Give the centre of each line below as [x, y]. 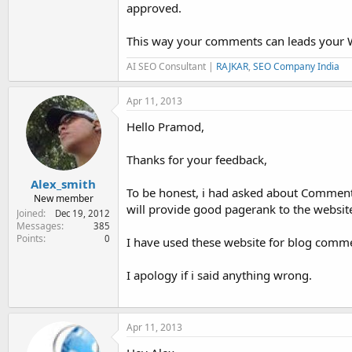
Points [30, 238]
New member [63, 198]
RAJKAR [232, 66]
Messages [39, 226]
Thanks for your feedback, [197, 159]
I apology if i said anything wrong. [219, 275]
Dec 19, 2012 [82, 213]
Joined [30, 213]
